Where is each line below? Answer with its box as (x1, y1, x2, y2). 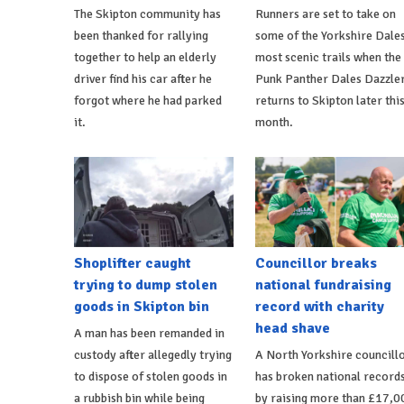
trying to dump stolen (74, 275, 217, 294)
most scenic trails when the (254, 49, 401, 65)
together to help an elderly (74, 49, 216, 65)
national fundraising (254, 275, 391, 294)
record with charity (254, 297, 384, 316)
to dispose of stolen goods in (74, 368, 227, 384)
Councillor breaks (254, 253, 377, 272)
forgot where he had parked (74, 92, 222, 108)
